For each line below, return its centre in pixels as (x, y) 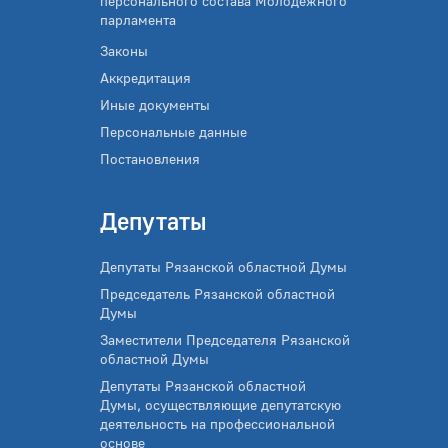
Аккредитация (145, 77)
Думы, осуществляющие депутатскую (220, 404)
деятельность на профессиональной (217, 423)
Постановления (150, 158)
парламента (138, 19)
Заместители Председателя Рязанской (225, 339)
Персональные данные (173, 131)
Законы (124, 50)
